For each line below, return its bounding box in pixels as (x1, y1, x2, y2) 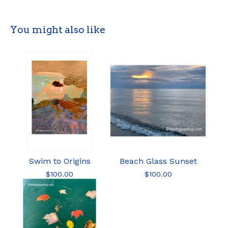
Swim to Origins (28, 156, 91, 166)
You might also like (10, 23, 105, 36)
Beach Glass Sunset (120, 156, 197, 166)
